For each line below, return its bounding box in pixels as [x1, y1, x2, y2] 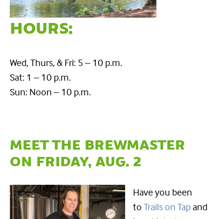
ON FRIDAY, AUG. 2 [10, 152, 141, 172]
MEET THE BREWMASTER [10, 135, 185, 155]
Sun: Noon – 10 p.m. [10, 85, 91, 98]
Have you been [133, 185, 192, 198]
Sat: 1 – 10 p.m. [10, 70, 71, 83]
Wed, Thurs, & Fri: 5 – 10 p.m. [10, 56, 122, 68]
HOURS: [10, 18, 73, 40]
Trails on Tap [144, 200, 191, 213]
